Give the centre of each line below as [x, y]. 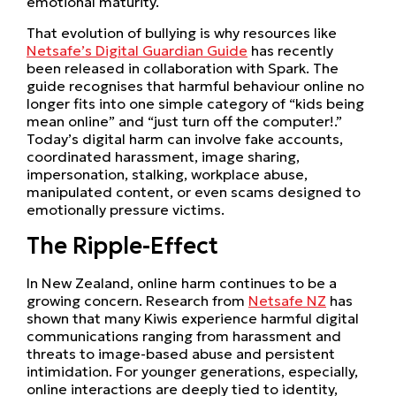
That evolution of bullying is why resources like [182, 32]
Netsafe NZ [287, 300]
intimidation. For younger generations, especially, [192, 371]
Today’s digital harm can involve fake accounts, [185, 138]
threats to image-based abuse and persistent [181, 353]
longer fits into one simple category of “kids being [195, 103]
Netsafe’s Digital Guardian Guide [137, 50]
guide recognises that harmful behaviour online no [195, 85]
